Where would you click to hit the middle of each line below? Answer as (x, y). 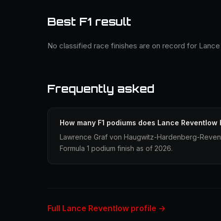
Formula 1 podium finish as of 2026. (116, 148)
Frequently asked (101, 89)
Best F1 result (89, 21)
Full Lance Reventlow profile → (107, 208)
